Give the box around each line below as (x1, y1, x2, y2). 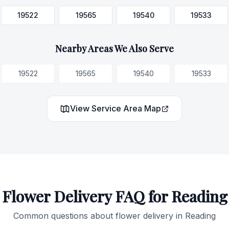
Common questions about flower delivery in (13, 211, 185, 221)
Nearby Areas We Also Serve (55, 42, 174, 55)
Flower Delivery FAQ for (2, 186, 171, 207)
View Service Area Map (70, 103, 161, 113)
